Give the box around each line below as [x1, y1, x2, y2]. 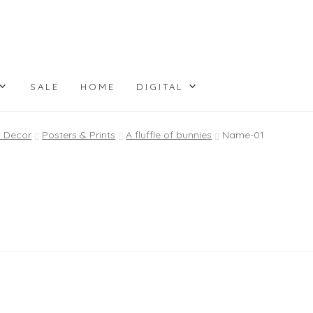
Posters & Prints [42, 129, 116, 142]
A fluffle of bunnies [126, 129, 212, 142]
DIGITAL [136, 80, 184, 92]
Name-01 [222, 129, 265, 142]
